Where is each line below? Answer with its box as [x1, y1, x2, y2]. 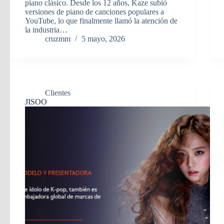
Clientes [45, 88, 70, 97]
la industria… [25, 25, 67, 34]
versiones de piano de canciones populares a [25, 7, 164, 16]
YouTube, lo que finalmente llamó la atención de [25, 16, 177, 25]
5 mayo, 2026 [81, 34, 125, 43]
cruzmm [45, 34, 70, 43]
